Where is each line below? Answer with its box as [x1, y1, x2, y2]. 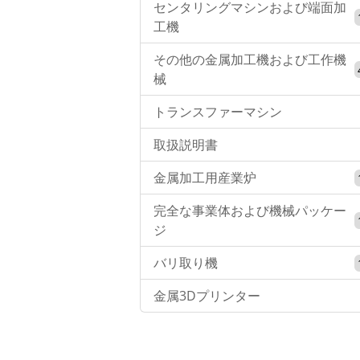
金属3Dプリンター [153, 287, 260, 305]
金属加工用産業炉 [153, 169, 256, 187]
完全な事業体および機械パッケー [153, 202, 346, 220]
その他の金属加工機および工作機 [153, 51, 346, 69]
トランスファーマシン [153, 103, 282, 121]
